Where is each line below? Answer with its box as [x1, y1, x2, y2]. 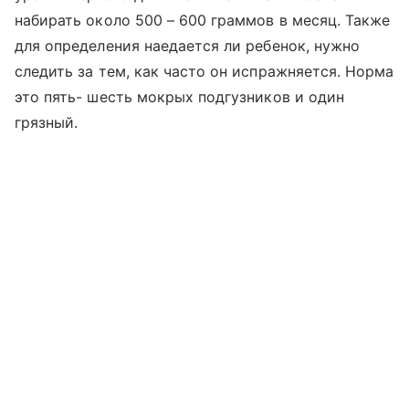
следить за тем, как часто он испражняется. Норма [15, 62, 394, 80]
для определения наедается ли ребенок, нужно [15, 37, 361, 55]
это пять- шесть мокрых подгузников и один [15, 88, 344, 106]
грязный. [15, 113, 79, 131]
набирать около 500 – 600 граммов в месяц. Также [15, 11, 391, 29]
